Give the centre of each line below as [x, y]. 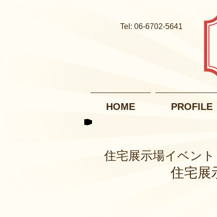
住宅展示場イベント [160, 155]
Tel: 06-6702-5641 [151, 26]
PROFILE [192, 107]
